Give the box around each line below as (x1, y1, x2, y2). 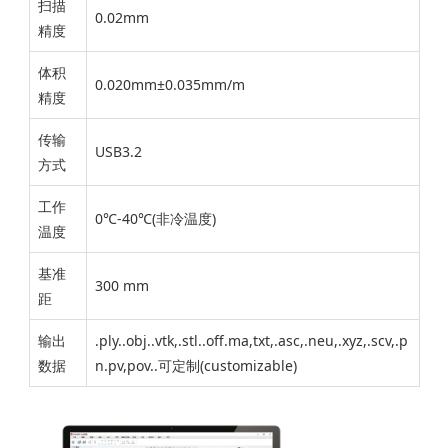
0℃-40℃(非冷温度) (94, 208, 216, 228)
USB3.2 (94, 141, 142, 161)
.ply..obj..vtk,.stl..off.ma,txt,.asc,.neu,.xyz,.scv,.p (94, 330, 408, 350)
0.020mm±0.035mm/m (94, 74, 245, 94)
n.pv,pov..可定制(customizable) (94, 355, 297, 375)
